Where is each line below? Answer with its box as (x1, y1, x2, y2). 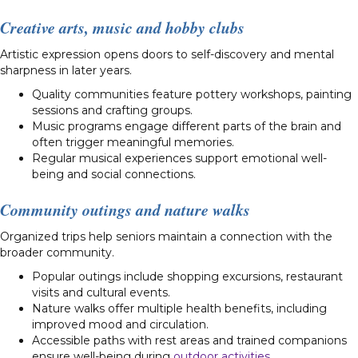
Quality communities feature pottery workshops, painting (32, 86, 352, 101)
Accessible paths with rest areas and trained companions (32, 332, 347, 348)
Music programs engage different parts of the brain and (32, 118, 341, 133)
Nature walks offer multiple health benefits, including (32, 300, 327, 316)
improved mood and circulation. (32, 316, 209, 332)
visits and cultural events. (32, 284, 170, 300)
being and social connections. (32, 166, 196, 181)
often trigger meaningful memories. (32, 134, 234, 149)
